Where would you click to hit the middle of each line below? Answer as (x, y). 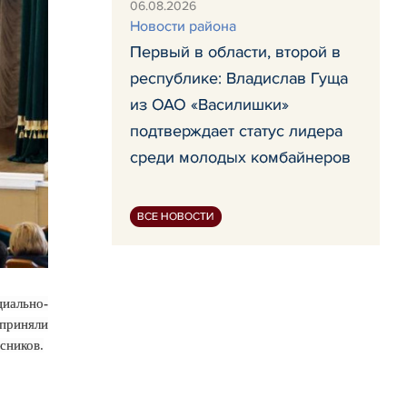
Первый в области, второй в (235, 52)
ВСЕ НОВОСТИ (176, 217)
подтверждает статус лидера (236, 131)
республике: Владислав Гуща (239, 78)
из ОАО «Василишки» (209, 104)
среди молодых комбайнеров (240, 157)
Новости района (183, 26)
